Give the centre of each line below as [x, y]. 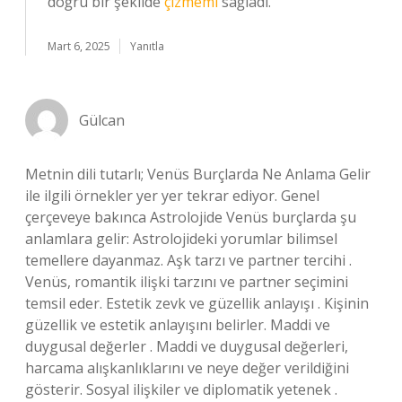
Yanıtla [147, 46]
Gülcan [102, 120]
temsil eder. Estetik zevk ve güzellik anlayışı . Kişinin [197, 303]
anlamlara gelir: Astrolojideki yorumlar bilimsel [181, 239]
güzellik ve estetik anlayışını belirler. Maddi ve [178, 325]
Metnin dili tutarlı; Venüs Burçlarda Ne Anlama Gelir [198, 174]
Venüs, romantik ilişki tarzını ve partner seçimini [187, 282]
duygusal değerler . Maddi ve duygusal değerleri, [187, 346]
